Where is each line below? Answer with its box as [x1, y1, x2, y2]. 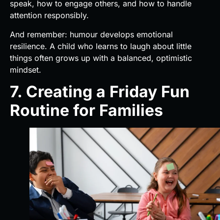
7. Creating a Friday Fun [10, 82, 190, 102]
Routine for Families [10, 101, 167, 120]
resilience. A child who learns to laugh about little [10, 41, 192, 51]
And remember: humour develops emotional [10, 29, 173, 39]
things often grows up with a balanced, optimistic [10, 53, 192, 63]
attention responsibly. [10, 10, 89, 21]
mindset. [10, 64, 41, 75]
